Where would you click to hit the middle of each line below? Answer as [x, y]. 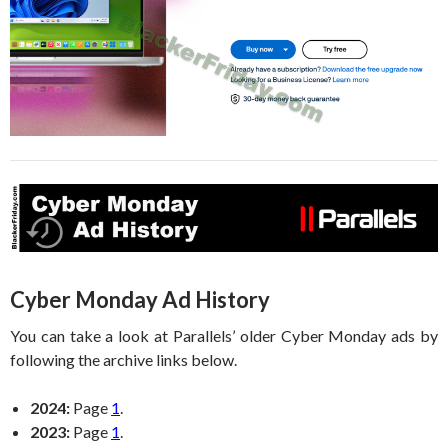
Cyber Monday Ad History [140, 300]
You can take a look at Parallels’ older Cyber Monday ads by [224, 336]
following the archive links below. [123, 360]
